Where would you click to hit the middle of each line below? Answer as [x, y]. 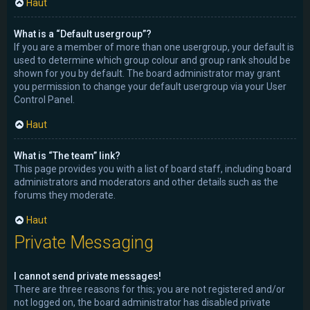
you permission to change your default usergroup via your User [150, 86]
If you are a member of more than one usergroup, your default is [154, 47]
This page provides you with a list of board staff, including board [153, 168]
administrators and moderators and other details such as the [146, 182]
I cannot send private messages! [88, 276]
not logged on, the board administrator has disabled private [142, 303]
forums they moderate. [65, 195]
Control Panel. [44, 99]
